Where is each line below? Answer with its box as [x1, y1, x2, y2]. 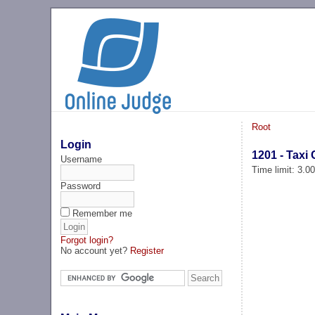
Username [60, 153, 103, 165]
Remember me [72, 207, 133, 219]
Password [60, 180, 101, 191]
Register [130, 245, 165, 256]
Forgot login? [60, 234, 114, 245]
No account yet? [60, 245, 131, 256]
